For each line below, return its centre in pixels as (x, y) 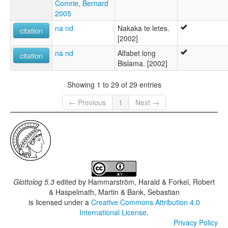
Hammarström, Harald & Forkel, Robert (151, 182)
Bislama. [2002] (142, 63)
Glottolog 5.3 (34, 182)
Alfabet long (137, 53)
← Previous (87, 103)
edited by (71, 182)
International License (113, 212)
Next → (147, 103)
